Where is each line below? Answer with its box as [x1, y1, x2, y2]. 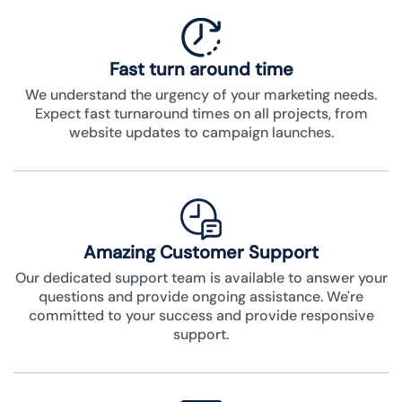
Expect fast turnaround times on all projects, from [34, 104, 368, 124]
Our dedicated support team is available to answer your [14, 268, 388, 288]
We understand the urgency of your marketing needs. [25, 85, 377, 105]
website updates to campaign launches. [68, 123, 334, 143]
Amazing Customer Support [83, 240, 319, 265]
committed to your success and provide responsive [28, 306, 374, 326]
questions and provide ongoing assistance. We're [39, 287, 363, 307]
